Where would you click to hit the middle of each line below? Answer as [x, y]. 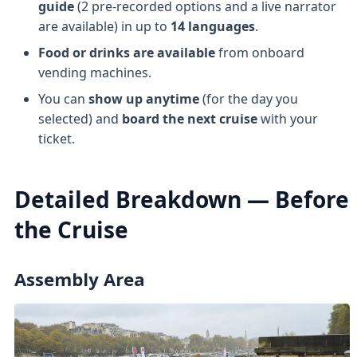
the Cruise [71, 230]
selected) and [80, 118]
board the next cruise [189, 118]
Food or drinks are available [128, 52]
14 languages [212, 26]
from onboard [261, 52]
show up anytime [145, 98]
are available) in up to [104, 26]
